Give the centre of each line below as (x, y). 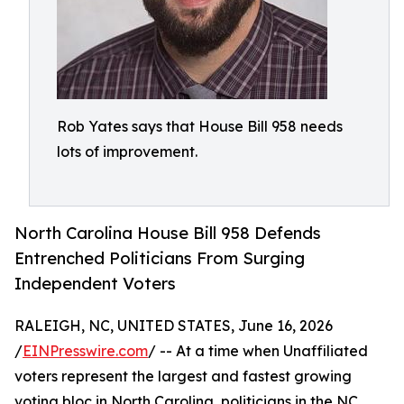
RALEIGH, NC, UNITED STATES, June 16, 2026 (174, 326)
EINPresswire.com (85, 351)
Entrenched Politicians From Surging (160, 258)
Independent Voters (95, 284)
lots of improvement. (127, 151)
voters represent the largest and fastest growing (183, 376)
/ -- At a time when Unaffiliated (258, 351)
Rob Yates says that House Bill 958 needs (200, 126)
